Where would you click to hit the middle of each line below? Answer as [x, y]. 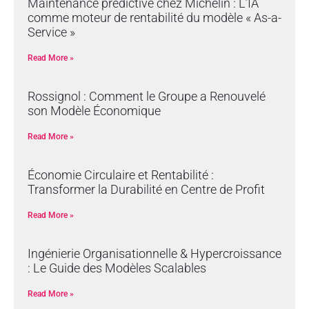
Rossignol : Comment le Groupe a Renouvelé [147, 96]
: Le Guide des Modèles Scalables [117, 268]
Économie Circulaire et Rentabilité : [121, 175]
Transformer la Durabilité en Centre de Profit [146, 189]
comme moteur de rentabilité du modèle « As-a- [154, 17]
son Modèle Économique [94, 110]
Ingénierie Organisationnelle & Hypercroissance [154, 253]
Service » [51, 32]
